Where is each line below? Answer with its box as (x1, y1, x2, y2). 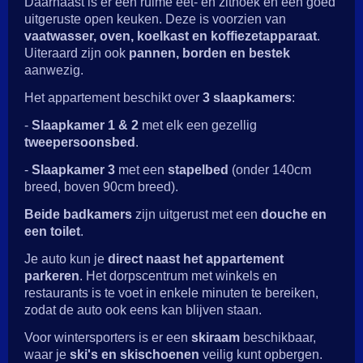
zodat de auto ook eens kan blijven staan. (24, 302, 262, 317)
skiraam (191, 330, 240, 344)
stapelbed (168, 162, 228, 177)
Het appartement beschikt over (24, 90, 203, 105)
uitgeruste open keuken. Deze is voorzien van (24, 11, 286, 26)
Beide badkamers (24, 207, 132, 221)
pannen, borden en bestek (129, 45, 290, 60)
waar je (24, 347, 70, 361)
